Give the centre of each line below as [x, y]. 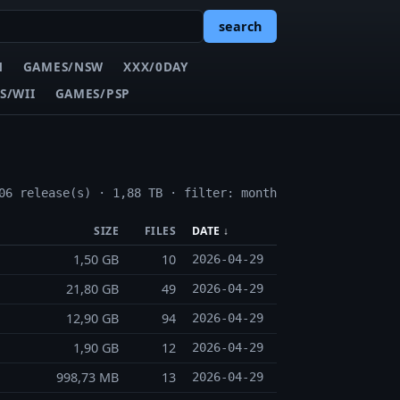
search [240, 27]
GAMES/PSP [92, 93]
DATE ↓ [210, 231]
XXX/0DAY [156, 66]
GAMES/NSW [63, 66]
